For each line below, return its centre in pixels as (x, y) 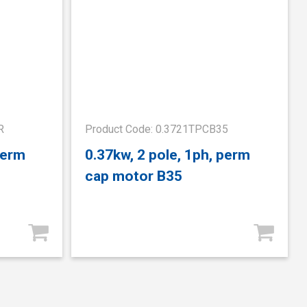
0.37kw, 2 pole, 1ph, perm (168, 155)
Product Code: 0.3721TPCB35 (157, 129)
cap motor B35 (134, 176)
